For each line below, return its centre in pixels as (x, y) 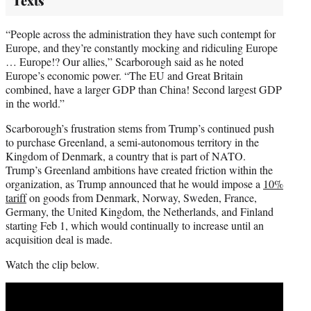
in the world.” (35, 103)
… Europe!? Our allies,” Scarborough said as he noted (125, 61)
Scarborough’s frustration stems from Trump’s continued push (140, 128)
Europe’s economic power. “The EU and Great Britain (124, 75)
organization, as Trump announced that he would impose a (134, 183)
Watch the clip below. (52, 264)
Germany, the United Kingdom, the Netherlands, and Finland (140, 211)
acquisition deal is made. (59, 239)
